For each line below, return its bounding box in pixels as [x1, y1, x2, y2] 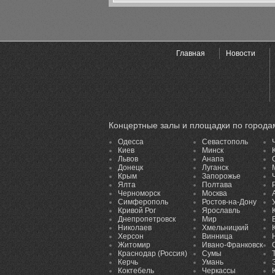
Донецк [118, 163, 143, 172]
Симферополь [118, 198, 168, 206]
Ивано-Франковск [202, 241, 263, 249]
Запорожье [202, 172, 241, 180]
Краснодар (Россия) [118, 249, 187, 258]
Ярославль [202, 206, 240, 215]
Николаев [118, 223, 152, 232]
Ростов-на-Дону [202, 198, 257, 206]
